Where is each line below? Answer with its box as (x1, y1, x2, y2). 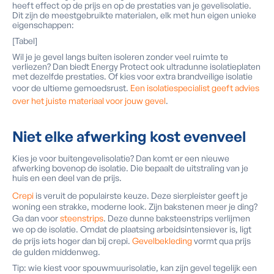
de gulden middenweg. (12, 246, 100, 257)
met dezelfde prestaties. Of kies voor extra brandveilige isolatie (12, 71, 253, 81)
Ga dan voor (12, 213, 60, 223)
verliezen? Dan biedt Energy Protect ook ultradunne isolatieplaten (12, 61, 261, 72)
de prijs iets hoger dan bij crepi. (12, 235, 132, 246)
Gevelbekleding (132, 235, 192, 246)
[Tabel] (12, 35, 37, 46)
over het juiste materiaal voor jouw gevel (12, 95, 166, 106)
